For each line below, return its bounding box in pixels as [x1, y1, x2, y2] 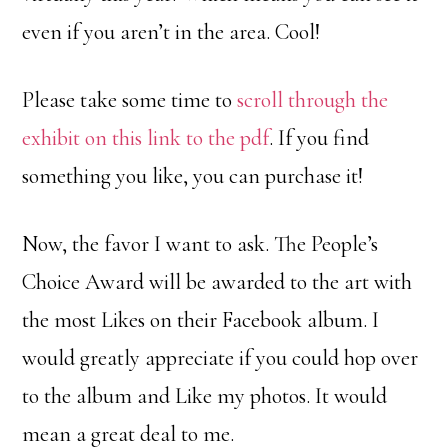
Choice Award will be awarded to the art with [22, 269, 413, 295]
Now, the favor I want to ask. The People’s [22, 231, 379, 257]
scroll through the [237, 87, 389, 113]
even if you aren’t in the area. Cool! [22, 19, 321, 45]
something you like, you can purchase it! [22, 163, 364, 189]
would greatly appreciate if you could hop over [22, 345, 419, 371]
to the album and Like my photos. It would [22, 383, 388, 409]
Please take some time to [22, 87, 238, 113]
